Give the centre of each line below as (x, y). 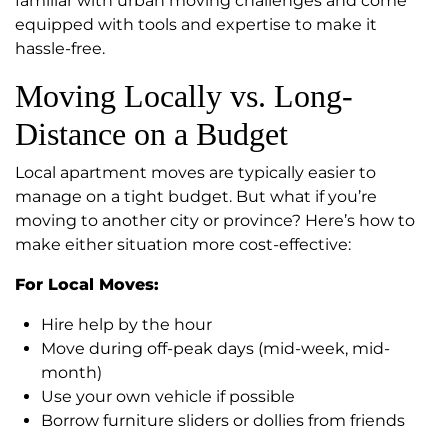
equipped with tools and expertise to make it (196, 25)
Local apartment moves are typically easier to (195, 173)
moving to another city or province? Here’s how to (215, 221)
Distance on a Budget (151, 134)
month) (71, 373)
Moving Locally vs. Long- (184, 96)
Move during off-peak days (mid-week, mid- (215, 349)
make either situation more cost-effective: (183, 245)
